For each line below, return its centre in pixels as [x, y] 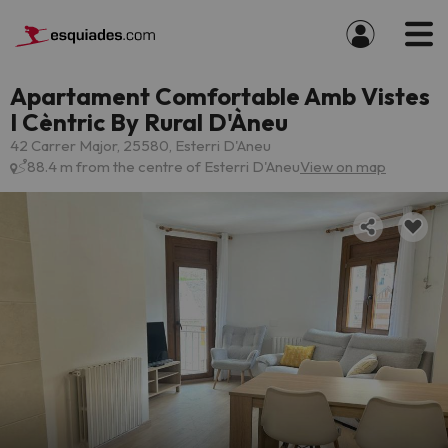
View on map [343, 166]
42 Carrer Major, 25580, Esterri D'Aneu [140, 145]
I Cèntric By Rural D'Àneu [149, 122]
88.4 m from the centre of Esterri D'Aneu [163, 166]
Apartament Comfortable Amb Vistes [220, 96]
